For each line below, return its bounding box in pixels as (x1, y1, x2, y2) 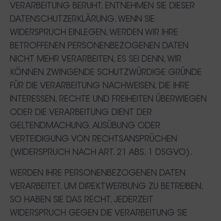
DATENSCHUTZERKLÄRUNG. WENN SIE (10, 15, 155, 24)
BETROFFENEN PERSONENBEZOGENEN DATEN (10, 42, 188, 50)
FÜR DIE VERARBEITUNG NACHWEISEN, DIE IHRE (10, 82, 189, 90)
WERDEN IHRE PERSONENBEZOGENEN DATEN (10, 169, 185, 178)
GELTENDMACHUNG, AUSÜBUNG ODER (10, 122, 160, 130)
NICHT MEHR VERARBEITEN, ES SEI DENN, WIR (10, 55, 182, 64)
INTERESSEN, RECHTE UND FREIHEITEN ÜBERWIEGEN (10, 95, 207, 104)
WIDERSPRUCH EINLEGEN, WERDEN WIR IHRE (10, 29, 178, 37)
